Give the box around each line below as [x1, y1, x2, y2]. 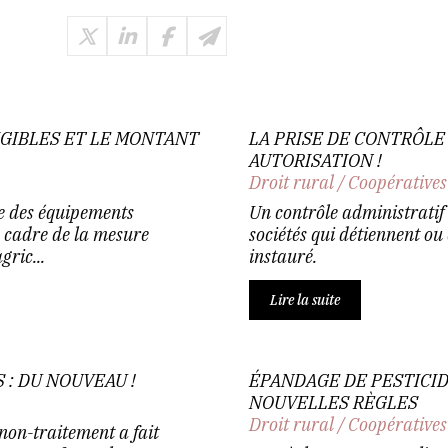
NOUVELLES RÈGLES [249, 391, 418, 414]
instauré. [249, 245, 317, 268]
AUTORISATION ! [249, 149, 382, 172]
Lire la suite [270, 291, 340, 309]
